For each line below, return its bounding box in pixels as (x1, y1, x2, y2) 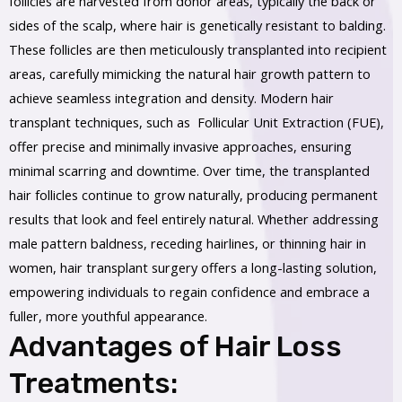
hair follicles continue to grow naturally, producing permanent (9, 186, 378, 205)
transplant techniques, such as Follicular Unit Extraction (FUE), (9, 113, 384, 132)
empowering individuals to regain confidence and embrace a (9, 283, 370, 301)
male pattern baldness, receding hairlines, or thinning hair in (9, 234, 366, 253)
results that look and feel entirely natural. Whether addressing (9, 210, 379, 229)
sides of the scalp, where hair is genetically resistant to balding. (9, 16, 386, 35)
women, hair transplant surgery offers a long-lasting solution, (9, 258, 377, 277)
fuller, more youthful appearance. (9, 307, 207, 326)
